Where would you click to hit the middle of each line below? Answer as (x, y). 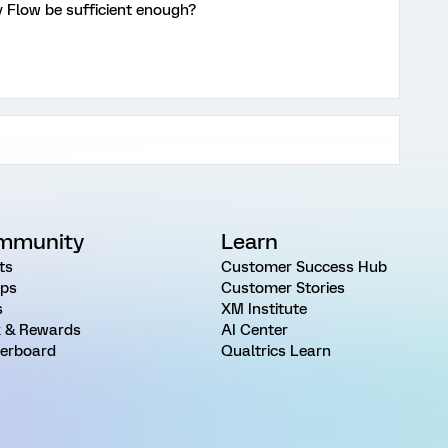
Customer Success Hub (303, 267)
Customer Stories (282, 288)
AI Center (254, 330)
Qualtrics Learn (275, 351)
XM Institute (263, 309)
